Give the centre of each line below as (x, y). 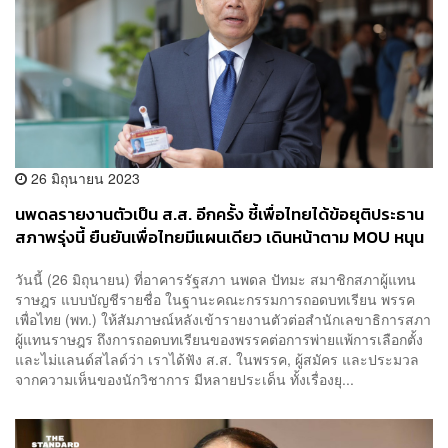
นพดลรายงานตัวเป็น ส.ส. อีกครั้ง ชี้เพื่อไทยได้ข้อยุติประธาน (219, 215)
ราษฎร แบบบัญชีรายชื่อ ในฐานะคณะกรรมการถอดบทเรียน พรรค (215, 298)
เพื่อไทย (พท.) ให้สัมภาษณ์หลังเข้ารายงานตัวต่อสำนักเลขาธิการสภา (223, 318)
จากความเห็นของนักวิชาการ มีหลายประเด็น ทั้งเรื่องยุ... (184, 378)
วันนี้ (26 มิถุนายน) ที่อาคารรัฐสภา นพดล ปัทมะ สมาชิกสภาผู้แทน (215, 278)
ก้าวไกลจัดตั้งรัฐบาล (86, 261)
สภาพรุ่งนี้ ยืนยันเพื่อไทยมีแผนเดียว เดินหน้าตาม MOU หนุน (219, 238)
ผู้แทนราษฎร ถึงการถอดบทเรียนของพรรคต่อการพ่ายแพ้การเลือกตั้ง (219, 338)
